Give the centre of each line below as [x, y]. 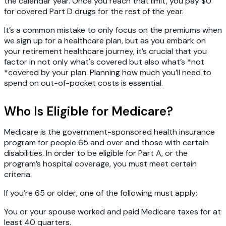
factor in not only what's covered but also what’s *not [104, 62]
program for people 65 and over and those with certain [106, 143]
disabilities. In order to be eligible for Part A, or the [96, 153]
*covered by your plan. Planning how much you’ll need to [108, 73]
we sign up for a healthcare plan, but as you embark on [105, 41]
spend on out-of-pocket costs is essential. [84, 83]
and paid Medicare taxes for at [163, 212]
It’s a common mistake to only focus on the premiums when [113, 30]
